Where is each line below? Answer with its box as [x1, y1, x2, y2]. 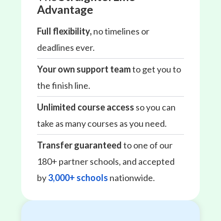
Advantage [37, 2, 93, 17]
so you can [134, 102, 176, 113]
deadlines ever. [37, 42, 95, 53]
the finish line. [37, 80, 90, 91]
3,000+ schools [47, 172, 108, 184]
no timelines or [91, 26, 149, 37]
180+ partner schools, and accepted [37, 156, 175, 167]
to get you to [130, 64, 181, 75]
